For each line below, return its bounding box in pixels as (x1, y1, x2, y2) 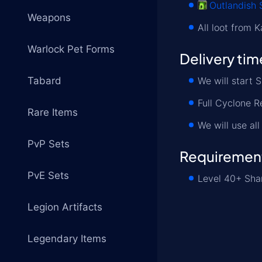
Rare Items (27, 106, 78, 118)
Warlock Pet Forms (27, 43, 115, 55)
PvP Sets (27, 138, 70, 150)
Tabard (27, 75, 61, 87)
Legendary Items (27, 233, 106, 244)
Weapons (27, 12, 71, 23)
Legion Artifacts (27, 201, 102, 213)
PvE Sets (27, 170, 69, 181)
